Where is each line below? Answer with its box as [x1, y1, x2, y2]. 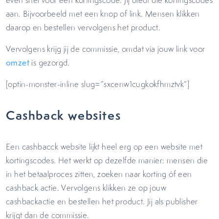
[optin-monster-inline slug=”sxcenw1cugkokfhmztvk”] [6, 79, 189, 89]
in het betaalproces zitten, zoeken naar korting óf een [6, 169, 192, 179]
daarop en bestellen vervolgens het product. [6, 22, 161, 33]
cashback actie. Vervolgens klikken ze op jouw [6, 182, 166, 193]
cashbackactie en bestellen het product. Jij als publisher [6, 196, 198, 207]
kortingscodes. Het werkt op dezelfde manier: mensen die [6, 155, 208, 166]
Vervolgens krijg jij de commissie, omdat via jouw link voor [6, 44, 205, 54]
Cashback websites [6, 107, 121, 124]
